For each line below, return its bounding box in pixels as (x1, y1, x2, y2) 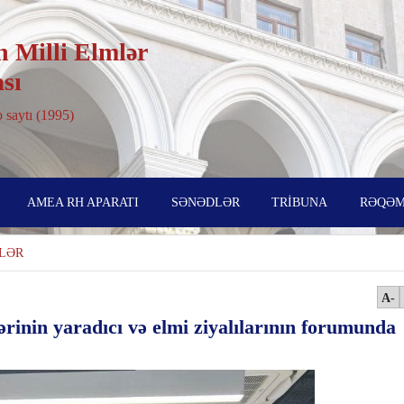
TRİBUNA (271, 195, 328, 209)
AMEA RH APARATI (26, 195, 139, 209)
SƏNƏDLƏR (170, 195, 240, 209)
